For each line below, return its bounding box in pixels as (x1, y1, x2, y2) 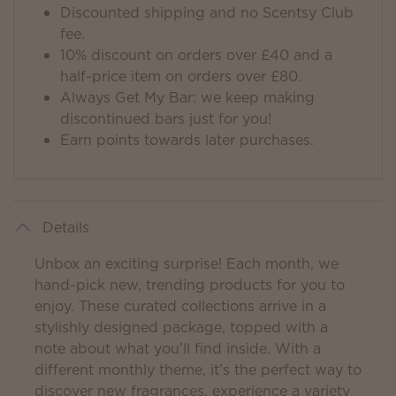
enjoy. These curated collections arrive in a (34, 296, 326, 316)
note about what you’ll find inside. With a (34, 339, 321, 358)
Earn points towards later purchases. (60, 130, 314, 149)
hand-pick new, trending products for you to (34, 275, 345, 294)
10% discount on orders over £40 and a (60, 45, 332, 65)
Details (42, 217, 89, 237)
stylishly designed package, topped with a (34, 317, 328, 337)
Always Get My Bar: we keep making (60, 88, 315, 107)
